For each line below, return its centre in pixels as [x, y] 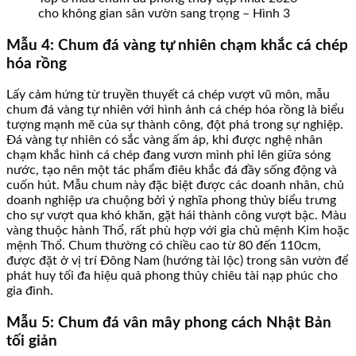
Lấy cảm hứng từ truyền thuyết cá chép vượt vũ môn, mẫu [168, 95]
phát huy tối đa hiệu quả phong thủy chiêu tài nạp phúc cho [172, 276]
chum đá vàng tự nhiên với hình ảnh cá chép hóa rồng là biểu [175, 110]
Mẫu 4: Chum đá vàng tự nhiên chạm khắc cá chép [177, 45]
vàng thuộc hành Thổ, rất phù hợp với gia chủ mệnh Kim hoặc [178, 231]
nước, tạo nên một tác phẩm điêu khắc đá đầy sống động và [172, 170]
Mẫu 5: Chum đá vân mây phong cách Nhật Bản [169, 323]
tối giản [32, 342]
